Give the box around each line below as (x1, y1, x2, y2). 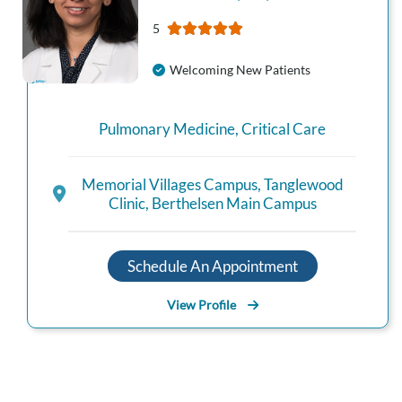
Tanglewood (263, 175, 344, 195)
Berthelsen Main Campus (151, 194, 317, 214)
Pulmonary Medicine (99, 118, 235, 138)
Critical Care (241, 118, 326, 138)
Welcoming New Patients (169, 61, 310, 77)
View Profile (166, 296, 236, 312)
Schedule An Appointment (127, 256, 298, 275)
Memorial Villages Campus (81, 175, 258, 195)
